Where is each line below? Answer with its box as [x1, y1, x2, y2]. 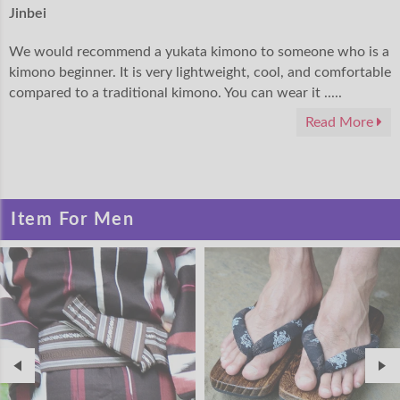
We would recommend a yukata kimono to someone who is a [9, 45, 389, 60]
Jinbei [9, 6, 46, 21]
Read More [305, 115, 377, 130]
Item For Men [11, 211, 134, 229]
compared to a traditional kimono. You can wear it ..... [9, 86, 342, 101]
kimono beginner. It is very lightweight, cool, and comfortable [9, 65, 391, 80]
